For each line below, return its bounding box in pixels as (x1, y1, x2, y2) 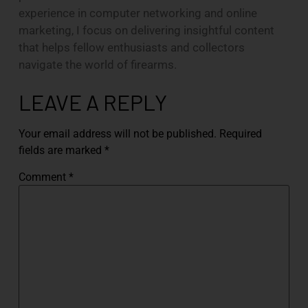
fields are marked (18, 143, 104, 157)
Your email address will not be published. (18, 126, 217, 140)
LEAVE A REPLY (18, 88, 167, 115)
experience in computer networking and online (18, 5, 257, 20)
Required (219, 126, 262, 140)
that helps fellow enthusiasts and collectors (18, 40, 245, 54)
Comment (18, 170, 69, 184)
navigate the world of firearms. (18, 57, 177, 71)
